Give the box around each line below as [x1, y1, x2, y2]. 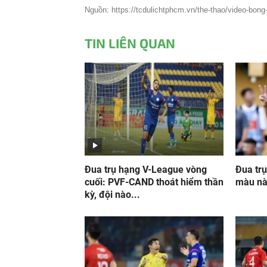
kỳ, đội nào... [85, 189, 140, 201]
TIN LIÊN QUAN [85, 35, 175, 51]
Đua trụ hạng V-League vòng [85, 164, 207, 176]
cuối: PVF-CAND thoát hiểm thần [85, 176, 223, 188]
